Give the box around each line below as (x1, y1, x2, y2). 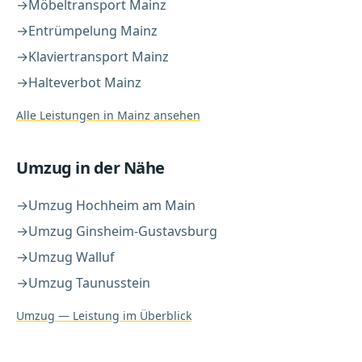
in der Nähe (71, 157, 165, 179)
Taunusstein (76, 274, 150, 292)
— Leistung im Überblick (55, 308, 192, 323)
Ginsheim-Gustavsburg (76, 222, 217, 240)
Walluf (76, 248, 115, 266)
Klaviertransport (28, 48, 128, 65)
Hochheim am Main (76, 196, 196, 214)
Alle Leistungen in (16, 107, 117, 123)
